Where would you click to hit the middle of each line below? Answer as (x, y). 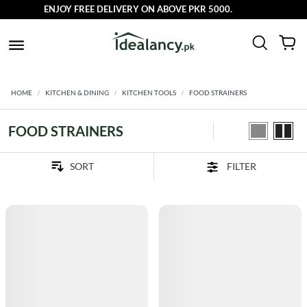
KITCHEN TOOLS (149, 93)
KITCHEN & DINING (77, 93)
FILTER (241, 166)
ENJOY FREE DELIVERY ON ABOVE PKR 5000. (130, 9)
